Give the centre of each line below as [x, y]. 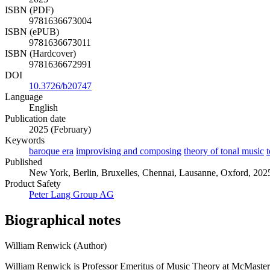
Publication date [35, 119]
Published [24, 162]
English [43, 108]
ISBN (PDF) [29, 10]
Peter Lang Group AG [71, 195]
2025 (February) [60, 130]
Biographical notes [63, 220]
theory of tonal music [224, 151]
